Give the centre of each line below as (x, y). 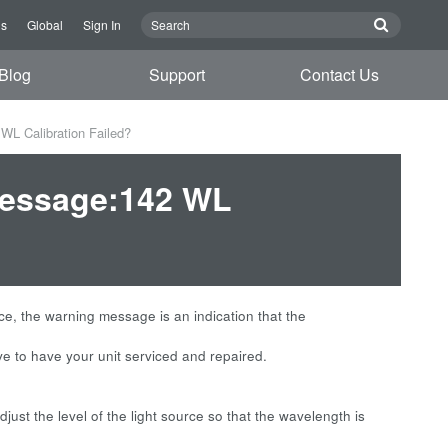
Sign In (102, 24)
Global (45, 24)
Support (177, 74)
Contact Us (340, 74)
